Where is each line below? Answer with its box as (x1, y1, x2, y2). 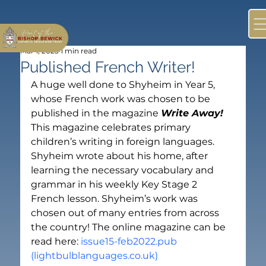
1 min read (61, 46, 97, 55)
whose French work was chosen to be (31, 93, 213, 104)
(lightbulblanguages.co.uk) (31, 249, 159, 261)
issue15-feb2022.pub (81, 235, 180, 247)
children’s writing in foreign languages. (31, 135, 217, 147)
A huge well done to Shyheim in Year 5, (31, 78, 218, 90)
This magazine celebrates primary (31, 121, 194, 133)
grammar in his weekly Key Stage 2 (31, 178, 200, 190)
